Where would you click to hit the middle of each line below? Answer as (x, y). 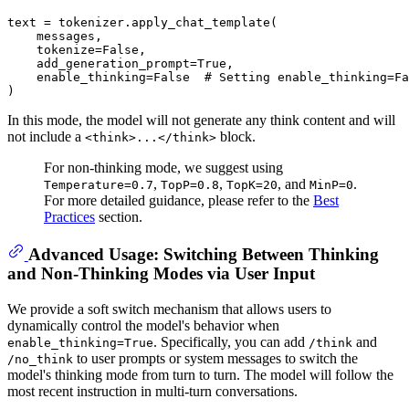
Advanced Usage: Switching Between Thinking (203, 254)
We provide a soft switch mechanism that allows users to (169, 309)
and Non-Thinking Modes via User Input (161, 274)
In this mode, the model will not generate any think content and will (201, 120)
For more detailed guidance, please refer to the (178, 200)
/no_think (40, 360)
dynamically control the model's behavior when (143, 326)
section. (119, 217)
